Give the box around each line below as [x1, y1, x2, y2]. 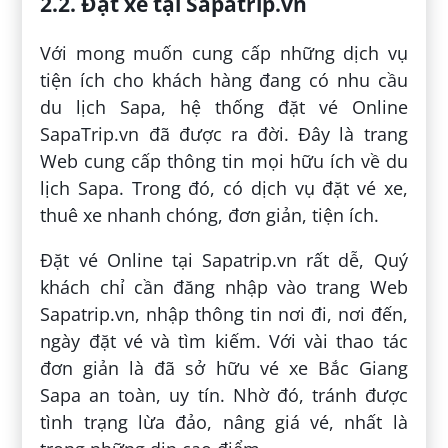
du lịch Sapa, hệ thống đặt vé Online [40, 94, 408, 119]
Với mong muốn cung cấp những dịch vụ [40, 40, 408, 65]
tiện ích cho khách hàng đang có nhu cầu [40, 67, 408, 92]
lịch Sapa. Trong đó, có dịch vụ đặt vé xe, [40, 175, 408, 200]
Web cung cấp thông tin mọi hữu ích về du [40, 148, 408, 173]
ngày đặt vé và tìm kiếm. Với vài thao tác [40, 328, 408, 353]
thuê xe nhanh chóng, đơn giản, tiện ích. [40, 202, 380, 227]
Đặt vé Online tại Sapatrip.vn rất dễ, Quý [40, 247, 408, 272]
